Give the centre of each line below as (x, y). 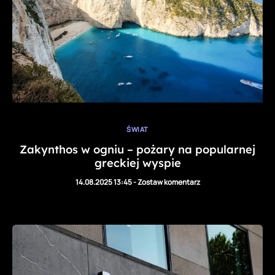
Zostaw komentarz (168, 182)
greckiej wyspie (137, 163)
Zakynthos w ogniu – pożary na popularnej (137, 150)
